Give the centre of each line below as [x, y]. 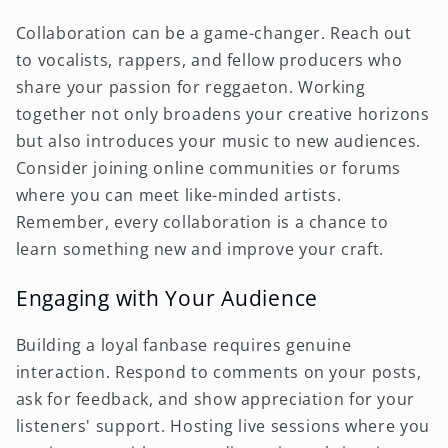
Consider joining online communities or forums [208, 168]
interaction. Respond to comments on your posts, [218, 371]
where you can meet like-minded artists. [178, 195]
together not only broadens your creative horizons [222, 114]
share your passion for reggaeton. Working [190, 87]
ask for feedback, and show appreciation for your [215, 398]
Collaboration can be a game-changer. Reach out [213, 33]
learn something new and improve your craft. [199, 249]
